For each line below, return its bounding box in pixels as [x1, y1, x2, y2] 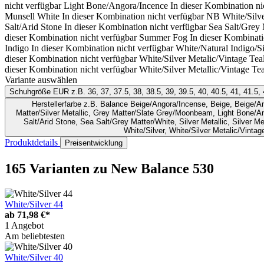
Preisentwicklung [65, 138, 123, 148]
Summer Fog [139, 32, 187, 43]
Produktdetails [5, 137, 60, 148]
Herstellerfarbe [31, 100, 81, 109]
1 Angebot [5, 220, 44, 230]
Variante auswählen [5, 75, 77, 85]
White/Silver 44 [5, 199, 63, 209]
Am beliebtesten [5, 230, 65, 241]
